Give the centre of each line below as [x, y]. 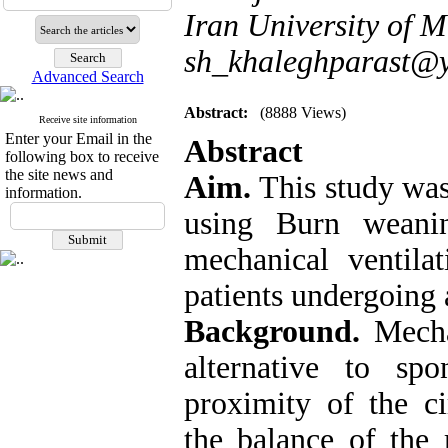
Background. [279, 331]
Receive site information [87, 119]
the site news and [59, 174]
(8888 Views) [303, 112]
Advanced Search [87, 76]
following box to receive [82, 156]
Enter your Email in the [78, 138]
